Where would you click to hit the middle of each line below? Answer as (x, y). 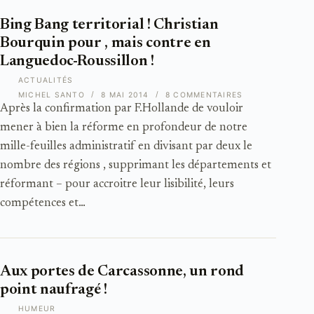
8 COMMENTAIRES (204, 95)
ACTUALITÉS (46, 80)
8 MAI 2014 (125, 95)
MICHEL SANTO (52, 95)
